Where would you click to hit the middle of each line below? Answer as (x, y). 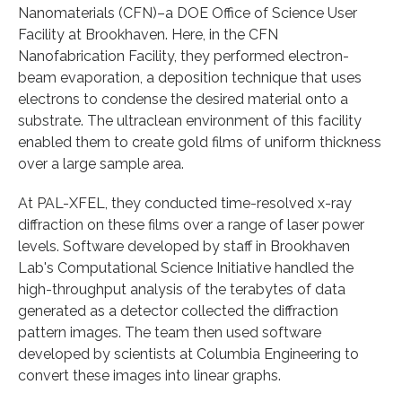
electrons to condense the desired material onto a (183, 99)
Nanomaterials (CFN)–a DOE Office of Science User (188, 13)
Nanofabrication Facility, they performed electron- (184, 56)
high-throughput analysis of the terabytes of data (182, 289)
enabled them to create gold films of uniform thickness (200, 142)
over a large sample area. (101, 163)
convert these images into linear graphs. (149, 375)
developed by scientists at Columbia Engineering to (188, 354)
